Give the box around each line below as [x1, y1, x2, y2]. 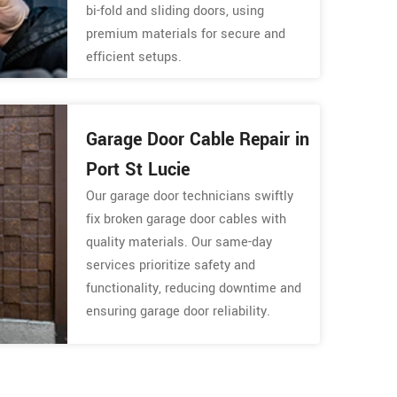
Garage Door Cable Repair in [86, 126, 310, 152]
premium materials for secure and [86, 24, 286, 43]
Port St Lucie [86, 156, 191, 183]
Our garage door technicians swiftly [86, 186, 294, 206]
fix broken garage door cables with [86, 209, 287, 229]
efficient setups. [86, 47, 183, 66]
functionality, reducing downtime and [86, 278, 302, 298]
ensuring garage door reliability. [86, 301, 271, 321]
